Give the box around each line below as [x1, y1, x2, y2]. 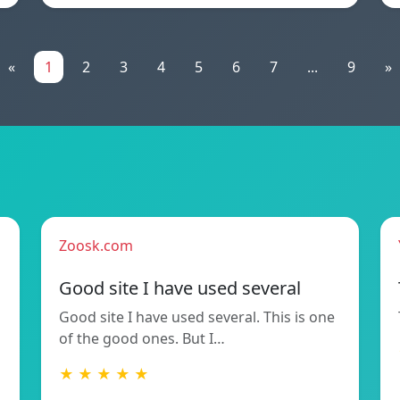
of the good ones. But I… [59, 329, 225, 349]
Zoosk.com [59, 236, 133, 256]
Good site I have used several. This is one [59, 307, 335, 328]
